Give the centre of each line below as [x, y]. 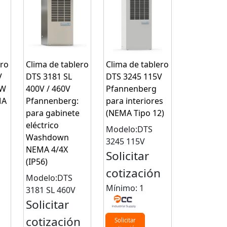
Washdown [47, 138]
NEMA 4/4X [47, 150]
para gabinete [52, 113]
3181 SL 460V [50, 190]
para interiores [135, 101]
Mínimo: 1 [125, 188]
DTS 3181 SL [49, 77]
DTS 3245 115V [134, 77]
